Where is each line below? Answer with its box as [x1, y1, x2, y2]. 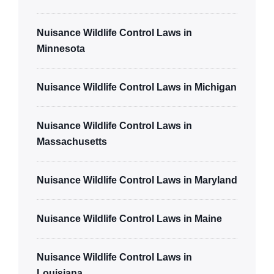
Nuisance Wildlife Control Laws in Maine [37, 213, 222, 224]
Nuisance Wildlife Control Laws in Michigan [37, 81, 237, 92]
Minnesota [37, 43, 85, 54]
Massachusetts [37, 136, 107, 147]
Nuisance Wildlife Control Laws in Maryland [37, 174, 237, 185]
